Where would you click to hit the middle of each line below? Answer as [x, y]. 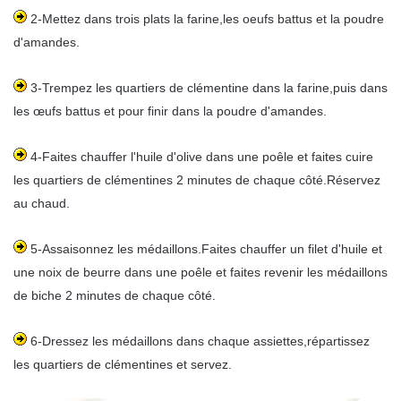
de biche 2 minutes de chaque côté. [115, 295]
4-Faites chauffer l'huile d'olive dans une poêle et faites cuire [200, 156]
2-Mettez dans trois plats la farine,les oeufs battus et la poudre [205, 18]
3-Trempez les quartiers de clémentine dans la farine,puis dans [207, 87]
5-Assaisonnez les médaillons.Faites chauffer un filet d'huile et [205, 248]
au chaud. [42, 203]
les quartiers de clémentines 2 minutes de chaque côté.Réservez [197, 179]
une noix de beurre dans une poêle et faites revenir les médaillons [200, 272]
